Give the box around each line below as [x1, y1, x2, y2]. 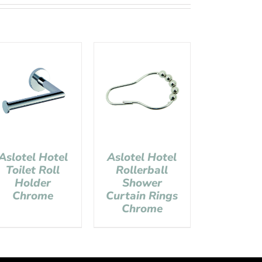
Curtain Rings [106, 188, 178, 204]
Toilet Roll [6, 162, 60, 178]
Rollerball [116, 162, 168, 178]
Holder [15, 175, 51, 191]
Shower [122, 175, 162, 191]
